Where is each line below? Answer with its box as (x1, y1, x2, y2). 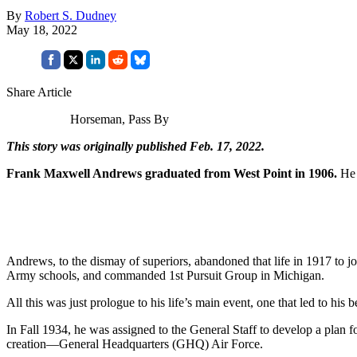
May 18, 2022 (6, 22, 77, 37)
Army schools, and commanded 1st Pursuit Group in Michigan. (6, 268, 324, 282)
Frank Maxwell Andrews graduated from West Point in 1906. (6, 166, 337, 180)
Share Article (6, 84, 72, 99)
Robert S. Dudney (25, 8, 116, 22)
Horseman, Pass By (70, 112, 169, 126)
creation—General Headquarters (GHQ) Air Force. (6, 336, 263, 351)
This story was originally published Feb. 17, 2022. (6, 139, 265, 153)
